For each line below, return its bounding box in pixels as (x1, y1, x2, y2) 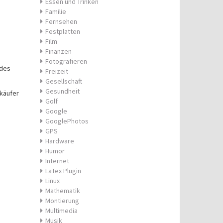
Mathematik (45, 186, 80, 195)
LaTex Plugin (45, 166, 81, 175)
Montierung (45, 196, 79, 205)
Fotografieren (45, 57, 87, 66)
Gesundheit (45, 87, 80, 96)
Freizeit (45, 67, 68, 76)
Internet (45, 156, 69, 165)
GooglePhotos (45, 116, 89, 125)
